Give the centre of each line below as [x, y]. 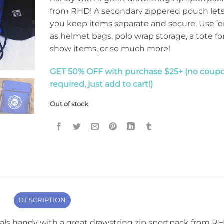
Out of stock [69, 104]
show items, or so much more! [110, 48]
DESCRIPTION [42, 200]
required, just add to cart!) [101, 84]
